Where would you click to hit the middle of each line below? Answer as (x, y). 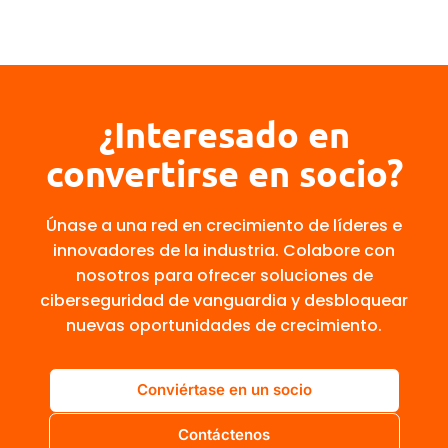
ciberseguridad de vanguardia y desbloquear (224, 300)
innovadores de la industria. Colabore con (224, 250)
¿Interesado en (224, 133)
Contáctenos (224, 435)
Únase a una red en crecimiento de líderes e (224, 225)
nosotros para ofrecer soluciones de (224, 275)
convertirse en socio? (224, 172)
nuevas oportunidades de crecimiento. (224, 325)
